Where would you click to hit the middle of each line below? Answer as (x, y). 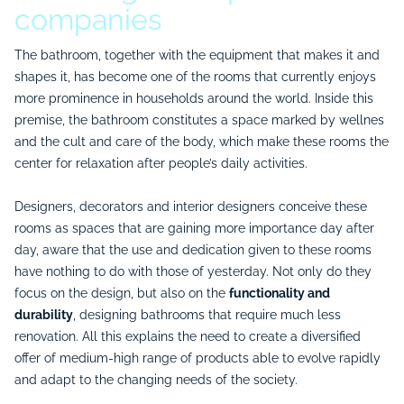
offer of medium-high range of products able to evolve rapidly (197, 358)
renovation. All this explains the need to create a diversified (188, 336)
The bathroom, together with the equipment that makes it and (197, 55)
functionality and (280, 293)
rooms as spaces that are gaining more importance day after (194, 228)
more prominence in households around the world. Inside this (194, 98)
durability (44, 314)
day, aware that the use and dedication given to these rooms (193, 249)
